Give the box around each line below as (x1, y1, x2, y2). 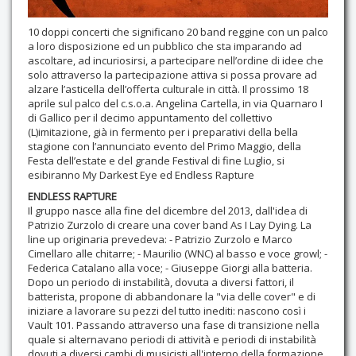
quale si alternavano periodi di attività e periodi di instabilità (28, 332, 316, 347)
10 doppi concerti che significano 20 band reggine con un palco (28, 25, 328, 40)
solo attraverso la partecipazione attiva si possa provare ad (28, 68, 317, 83)
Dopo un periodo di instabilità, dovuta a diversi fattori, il (28, 275, 294, 290)
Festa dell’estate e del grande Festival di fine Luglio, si (28, 153, 284, 168)
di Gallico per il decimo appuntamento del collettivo (28, 110, 273, 126)
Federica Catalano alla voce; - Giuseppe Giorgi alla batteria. (28, 261, 312, 276)
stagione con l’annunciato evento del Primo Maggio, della (28, 139, 301, 154)
